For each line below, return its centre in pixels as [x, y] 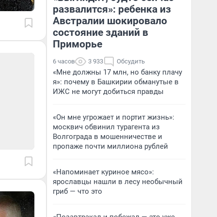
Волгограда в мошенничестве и [108, 137]
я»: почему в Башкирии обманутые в [116, 82]
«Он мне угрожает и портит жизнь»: [114, 117]
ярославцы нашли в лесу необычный [118, 182]
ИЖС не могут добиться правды [108, 92]
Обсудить [131, 61]
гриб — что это [77, 191]
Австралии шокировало [110, 21]
